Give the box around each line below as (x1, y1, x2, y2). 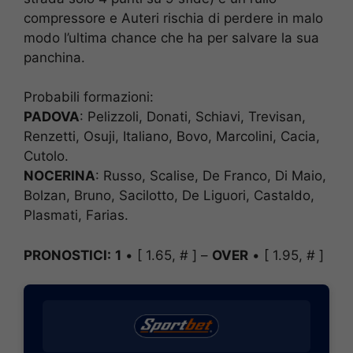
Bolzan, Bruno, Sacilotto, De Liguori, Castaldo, (24, 188, 314, 204)
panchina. (24, 49, 85, 65)
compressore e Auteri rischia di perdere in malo (24, 9, 323, 26)
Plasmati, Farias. (24, 207, 128, 224)
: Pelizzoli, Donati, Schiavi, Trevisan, (80, 109, 306, 125)
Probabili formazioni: (24, 89, 154, 106)
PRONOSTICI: (24, 247, 111, 263)
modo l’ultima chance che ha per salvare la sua (24, 29, 319, 46)
